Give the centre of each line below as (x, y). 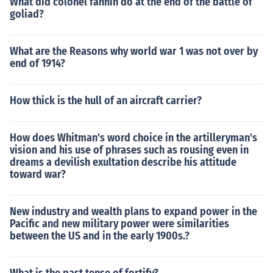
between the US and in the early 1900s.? (100, 236)
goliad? (27, 14)
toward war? (38, 174)
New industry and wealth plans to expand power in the (133, 211)
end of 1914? (37, 63)
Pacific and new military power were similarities (119, 224)
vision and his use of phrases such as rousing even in (129, 150)
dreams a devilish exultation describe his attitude (123, 162)
